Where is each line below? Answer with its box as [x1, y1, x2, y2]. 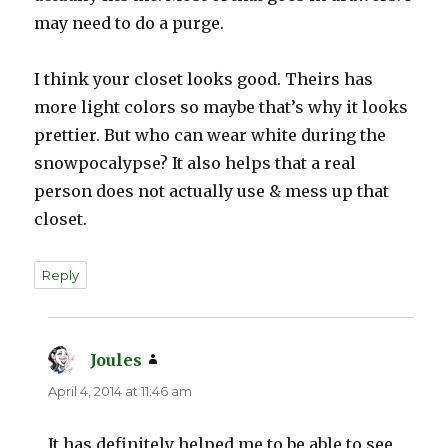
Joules [90, 349, 143, 370]
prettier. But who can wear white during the [34, 124, 387, 145]
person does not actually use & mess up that [34, 180, 390, 201]
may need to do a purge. [34, 12, 225, 33]
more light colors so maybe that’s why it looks [34, 96, 409, 117]
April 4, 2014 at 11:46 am [48, 382, 193, 399]
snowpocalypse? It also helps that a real [34, 152, 357, 173]
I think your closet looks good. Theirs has [34, 68, 374, 89]
